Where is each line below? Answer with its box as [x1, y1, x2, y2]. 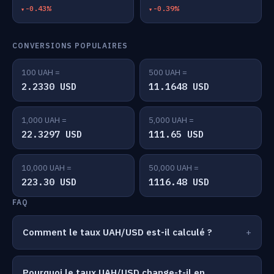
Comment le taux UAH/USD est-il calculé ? [23, 226, 212, 238]
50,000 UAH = [149, 163, 199, 173]
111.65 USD [149, 128, 204, 140]
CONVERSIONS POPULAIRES [12, 41, 128, 50]
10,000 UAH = [21, 163, 72, 173]
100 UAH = [21, 67, 60, 78]
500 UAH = [149, 67, 187, 78]
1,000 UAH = [21, 115, 67, 125]
